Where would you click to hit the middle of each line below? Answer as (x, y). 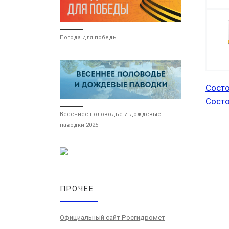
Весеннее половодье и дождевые (110, 114)
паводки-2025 (79, 125)
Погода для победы (89, 37)
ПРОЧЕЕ (77, 188)
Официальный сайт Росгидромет (112, 217)
